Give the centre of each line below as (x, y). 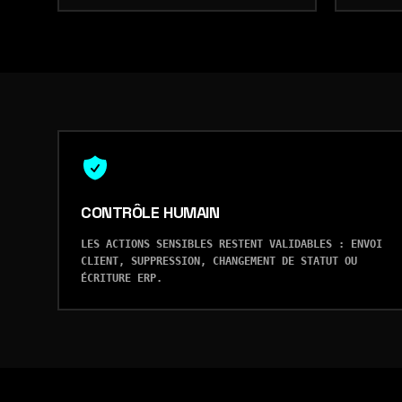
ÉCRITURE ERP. (122, 278)
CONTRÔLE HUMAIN (150, 212)
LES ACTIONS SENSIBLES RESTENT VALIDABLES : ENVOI (232, 244)
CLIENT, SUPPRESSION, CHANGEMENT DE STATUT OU (219, 261)
